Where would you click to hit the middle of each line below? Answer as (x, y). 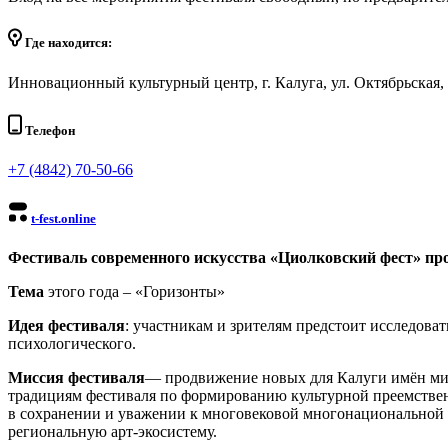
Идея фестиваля (66, 326)
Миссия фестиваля (76, 378)
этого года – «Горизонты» (136, 292)
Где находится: (67, 43)
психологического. (72, 344)
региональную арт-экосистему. (112, 432)
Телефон (48, 130)
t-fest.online (63, 219)
